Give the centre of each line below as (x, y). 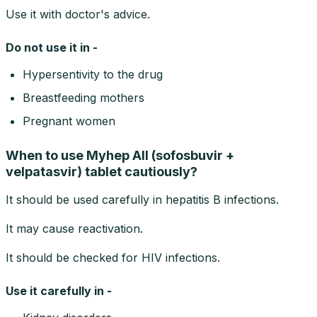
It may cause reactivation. (74, 228)
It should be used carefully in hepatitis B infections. (142, 199)
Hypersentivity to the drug (93, 74)
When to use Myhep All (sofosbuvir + (120, 155)
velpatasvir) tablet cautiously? (102, 171)
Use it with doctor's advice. (78, 14)
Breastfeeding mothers (83, 97)
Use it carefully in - (59, 290)
